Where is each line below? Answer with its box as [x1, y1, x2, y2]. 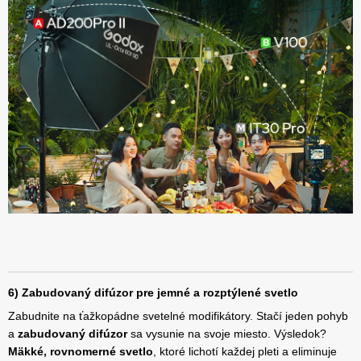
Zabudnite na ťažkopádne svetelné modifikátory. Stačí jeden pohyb [8, 309, 348, 323]
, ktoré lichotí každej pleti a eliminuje [153, 345, 337, 359]
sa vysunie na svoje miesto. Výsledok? [127, 327, 326, 341]
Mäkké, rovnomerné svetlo [8, 345, 153, 359]
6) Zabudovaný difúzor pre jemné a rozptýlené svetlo [8, 286, 298, 300]
